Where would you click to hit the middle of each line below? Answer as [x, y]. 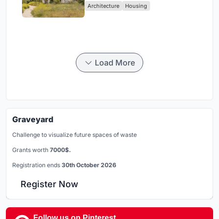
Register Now [49, 184]
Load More [115, 63]
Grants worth [31, 150]
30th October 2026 [89, 165]
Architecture [103, 6]
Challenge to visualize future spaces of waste [75, 135]
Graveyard [33, 120]
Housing [136, 6]
